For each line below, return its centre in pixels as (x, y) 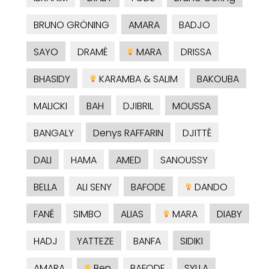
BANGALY (54, 133)
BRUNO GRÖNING (71, 25)
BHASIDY (52, 79)
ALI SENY (94, 187)
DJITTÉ (197, 133)
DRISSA (196, 52)
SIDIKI (192, 241)
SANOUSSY (184, 160)
